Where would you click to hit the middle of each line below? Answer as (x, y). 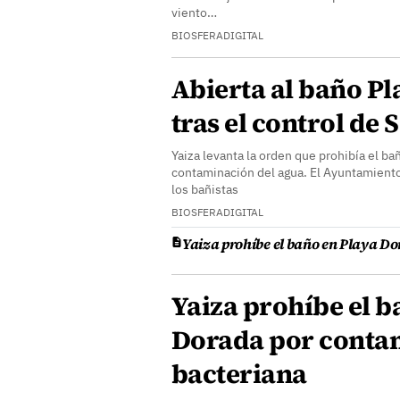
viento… (194, 12)
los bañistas (205, 189)
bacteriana (239, 374)
